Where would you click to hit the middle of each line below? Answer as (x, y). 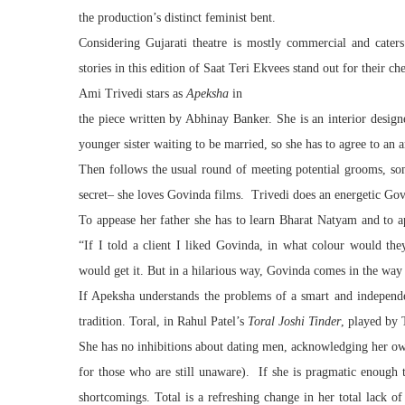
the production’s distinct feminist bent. (177, 18)
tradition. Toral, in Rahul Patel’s (163, 321)
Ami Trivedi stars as (132, 94)
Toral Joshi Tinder (294, 321)
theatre (210, 43)
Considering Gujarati (136, 43)
